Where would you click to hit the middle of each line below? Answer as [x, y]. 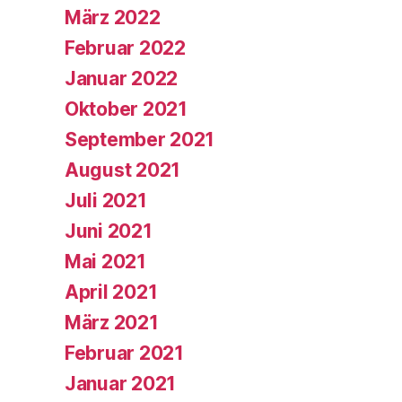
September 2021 [140, 139]
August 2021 [123, 170]
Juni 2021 [109, 231]
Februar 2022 [125, 48]
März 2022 [113, 17]
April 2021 [111, 292]
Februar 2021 [124, 353]
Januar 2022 [122, 78]
